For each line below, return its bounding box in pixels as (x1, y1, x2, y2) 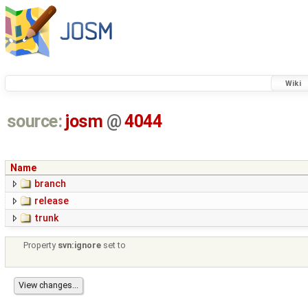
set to (101, 240, 126, 251)
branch (34, 178, 66, 190)
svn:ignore (58, 240, 102, 251)
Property (23, 240, 58, 251)
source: (6, 111, 63, 132)
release (34, 195, 69, 207)
